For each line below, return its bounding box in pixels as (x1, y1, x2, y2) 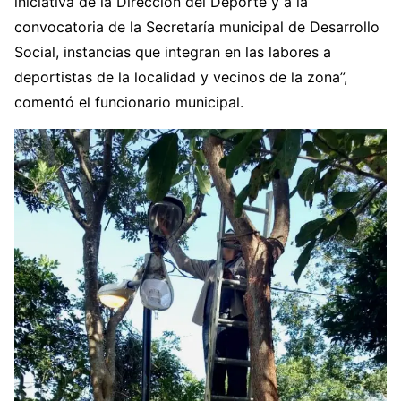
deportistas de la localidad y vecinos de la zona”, (14, 68, 347, 86)
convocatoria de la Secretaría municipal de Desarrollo (14, 18, 380, 36)
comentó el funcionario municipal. (14, 93, 243, 111)
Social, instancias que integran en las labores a (14, 43, 331, 61)
